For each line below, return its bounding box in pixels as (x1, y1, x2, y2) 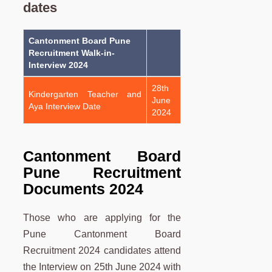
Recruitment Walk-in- (29, 47, 115, 58)
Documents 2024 (23, 180, 143, 198)
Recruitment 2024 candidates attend (23, 245, 182, 256)
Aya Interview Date (29, 101, 101, 111)
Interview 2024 (29, 59, 88, 70)
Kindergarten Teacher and (29, 89, 141, 99)
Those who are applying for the (23, 212, 182, 223)
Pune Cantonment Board (23, 229, 182, 240)
